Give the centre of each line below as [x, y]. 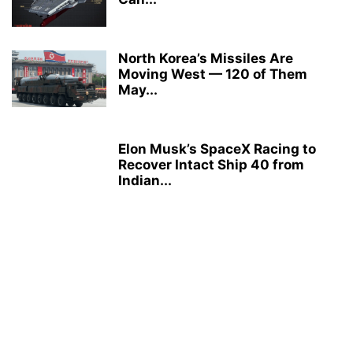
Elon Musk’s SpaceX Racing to [217, 149]
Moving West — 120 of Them [213, 74]
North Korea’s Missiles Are [206, 59]
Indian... [145, 181]
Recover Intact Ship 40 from [211, 165]
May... [138, 90]
